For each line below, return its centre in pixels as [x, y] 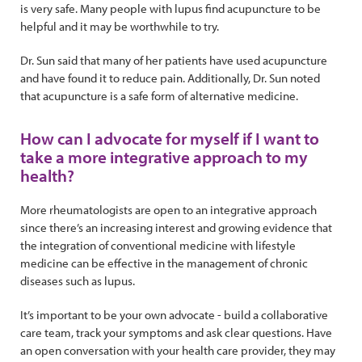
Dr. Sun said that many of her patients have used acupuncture [174, 60]
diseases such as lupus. [78, 280]
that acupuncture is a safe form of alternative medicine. [159, 95]
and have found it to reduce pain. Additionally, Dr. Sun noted [170, 78]
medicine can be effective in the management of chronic [164, 263]
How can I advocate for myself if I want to [170, 138]
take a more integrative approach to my [164, 156]
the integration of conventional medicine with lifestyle [158, 245]
